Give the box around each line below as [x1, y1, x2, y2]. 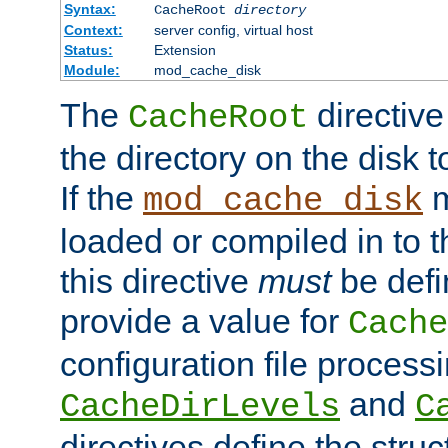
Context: [63, 22, 123, 39]
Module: [63, 62, 120, 79]
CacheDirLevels [60, 388, 340, 427]
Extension [153, 42, 216, 59]
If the [60, 179, 143, 218]
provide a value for [60, 302, 348, 341]
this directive [60, 262, 258, 301]
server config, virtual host [153, 22, 313, 39]
